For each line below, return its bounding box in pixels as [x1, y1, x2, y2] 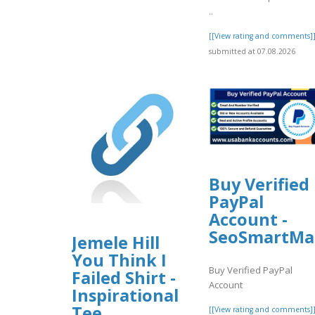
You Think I [72, 248, 167, 271]
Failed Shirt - [72, 266, 176, 289]
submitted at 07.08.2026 [209, 46, 295, 57]
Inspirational [72, 283, 179, 307]
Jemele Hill [72, 231, 160, 254]
